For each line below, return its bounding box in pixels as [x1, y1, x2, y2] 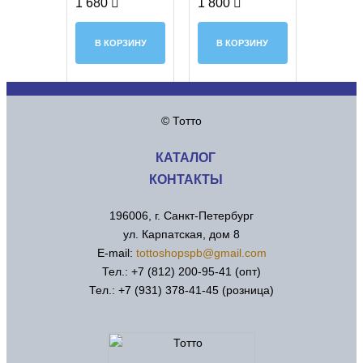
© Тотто [161, 114, 202, 127]
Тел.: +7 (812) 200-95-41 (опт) [102, 265, 261, 278]
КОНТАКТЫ [148, 173, 223, 186]
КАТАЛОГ [156, 151, 216, 164]
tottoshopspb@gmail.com [135, 246, 267, 259]
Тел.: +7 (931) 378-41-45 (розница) [89, 284, 274, 297]
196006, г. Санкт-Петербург [109, 209, 254, 222]
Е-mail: [96, 246, 136, 259]
